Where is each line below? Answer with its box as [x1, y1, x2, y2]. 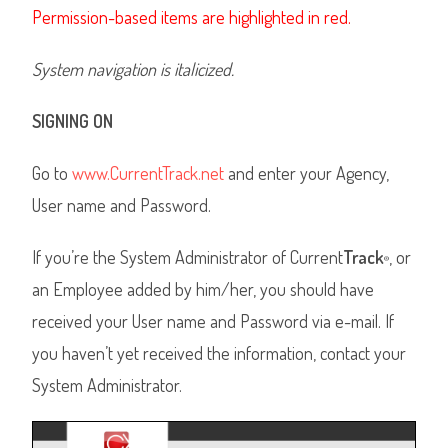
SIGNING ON [32, 110, 114, 132]
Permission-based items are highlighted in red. [32, 6, 352, 28]
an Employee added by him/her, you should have [32, 278, 375, 300]
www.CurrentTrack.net [72, 162, 225, 184]
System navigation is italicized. [32, 58, 235, 80]
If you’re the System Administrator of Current [32, 246, 344, 268]
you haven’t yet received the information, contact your [32, 342, 407, 364]
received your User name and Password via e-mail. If [32, 310, 395, 332]
